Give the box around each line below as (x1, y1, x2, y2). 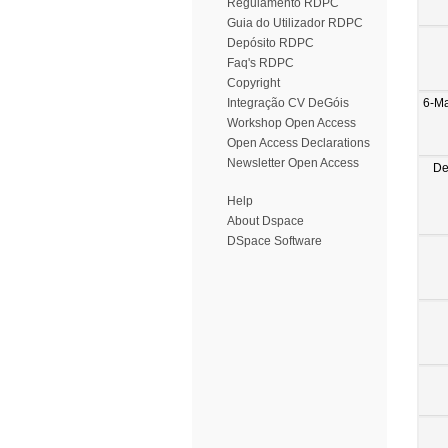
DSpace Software (227, 234, 322, 248)
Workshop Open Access (227, 116, 356, 130)
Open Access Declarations (227, 136, 370, 150)
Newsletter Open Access (227, 156, 359, 170)
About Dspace (227, 214, 304, 228)
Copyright (227, 76, 280, 90)
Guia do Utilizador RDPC (227, 16, 363, 30)
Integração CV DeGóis (227, 96, 349, 110)
